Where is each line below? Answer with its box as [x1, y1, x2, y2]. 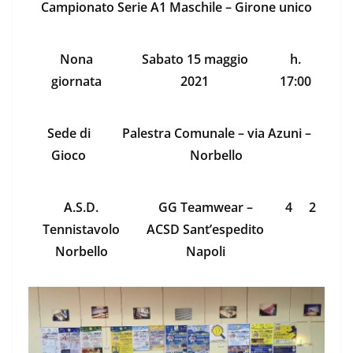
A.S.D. [64, 199, 98, 217]
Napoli [185, 243, 225, 261]
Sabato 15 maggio [141, 50, 248, 69]
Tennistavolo [43, 221, 120, 239]
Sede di [46, 124, 91, 143]
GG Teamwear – [158, 199, 253, 217]
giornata [50, 72, 102, 91]
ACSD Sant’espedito [147, 221, 264, 239]
